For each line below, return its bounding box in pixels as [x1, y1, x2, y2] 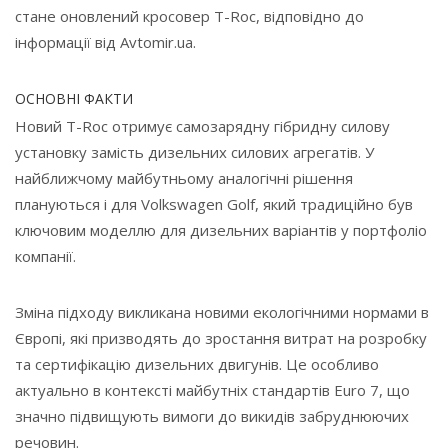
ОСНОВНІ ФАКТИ [15, 88, 133, 108]
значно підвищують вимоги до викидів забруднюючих [15, 405, 409, 426]
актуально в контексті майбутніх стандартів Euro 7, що [15, 379, 410, 400]
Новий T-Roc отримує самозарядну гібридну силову [15, 115, 390, 136]
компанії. [15, 245, 76, 266]
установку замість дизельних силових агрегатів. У [15, 141, 374, 162]
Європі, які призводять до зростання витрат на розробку [15, 327, 427, 348]
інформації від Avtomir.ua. [15, 31, 196, 52]
